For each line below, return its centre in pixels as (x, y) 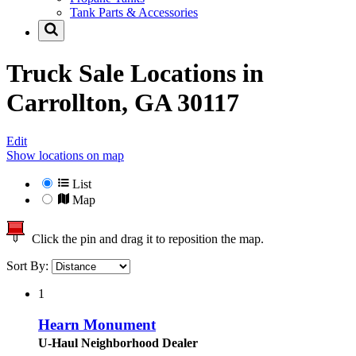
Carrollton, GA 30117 (123, 102)
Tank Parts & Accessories (134, 13)
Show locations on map (65, 156)
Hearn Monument (97, 324)
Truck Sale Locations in (135, 73)
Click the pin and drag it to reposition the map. (145, 239)
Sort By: (29, 266)
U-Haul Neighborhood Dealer (118, 342)
